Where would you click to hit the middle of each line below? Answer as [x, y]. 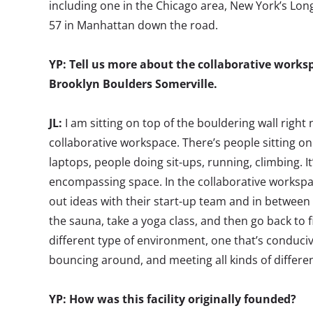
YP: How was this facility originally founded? [173, 299]
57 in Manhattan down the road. [133, 25]
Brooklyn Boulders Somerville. [133, 84]
